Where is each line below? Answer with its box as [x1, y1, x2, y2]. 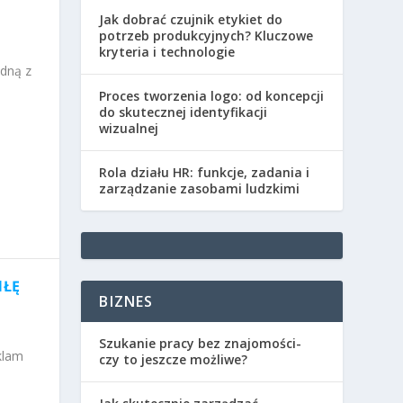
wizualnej [99, 119, 159, 137]
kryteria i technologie [99, 42, 236, 60]
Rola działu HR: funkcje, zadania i [99, 163, 310, 181]
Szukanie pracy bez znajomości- [99, 334, 302, 352]
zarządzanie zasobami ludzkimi [99, 179, 300, 197]
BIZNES [99, 291, 154, 311]
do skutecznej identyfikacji [99, 103, 268, 121]
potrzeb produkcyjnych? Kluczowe [99, 26, 314, 44]
